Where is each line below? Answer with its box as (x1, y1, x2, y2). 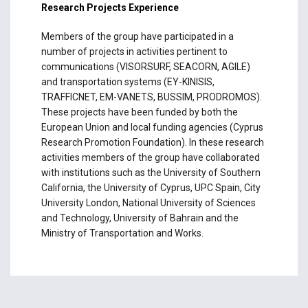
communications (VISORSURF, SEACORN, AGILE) (41, 61, 250, 73)
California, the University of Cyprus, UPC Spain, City (41, 182, 261, 194)
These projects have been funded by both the (41, 107, 238, 118)
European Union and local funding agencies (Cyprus (41, 122, 263, 133)
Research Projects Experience (41, 1, 179, 13)
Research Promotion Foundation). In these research (41, 137, 264, 148)
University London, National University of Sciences (41, 197, 256, 209)
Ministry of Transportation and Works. (41, 228, 203, 239)
